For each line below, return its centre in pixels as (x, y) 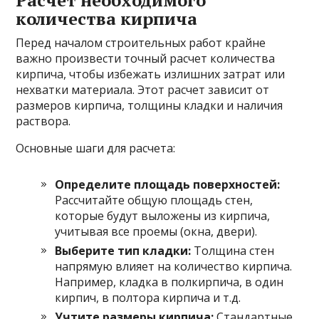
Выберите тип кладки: (123, 250)
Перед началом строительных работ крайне (141, 42)
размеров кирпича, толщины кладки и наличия (150, 105)
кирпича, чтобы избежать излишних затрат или (151, 74)
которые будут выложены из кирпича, (163, 215)
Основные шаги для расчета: (96, 148)
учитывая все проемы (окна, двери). (156, 231)
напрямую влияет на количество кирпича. (174, 266)
